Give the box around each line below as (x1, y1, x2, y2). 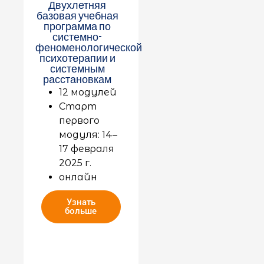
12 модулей (59, 87, 117, 98)
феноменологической (35, 42, 142, 55)
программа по (44, 21, 111, 34)
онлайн (59, 171, 97, 183)
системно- (52, 31, 103, 44)
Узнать (66, 197, 95, 208)
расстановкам (43, 74, 112, 87)
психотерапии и (39, 52, 115, 65)
